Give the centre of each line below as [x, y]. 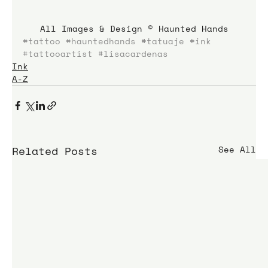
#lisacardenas [133, 54]
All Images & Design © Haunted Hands [134, 29]
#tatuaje [163, 41]
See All [237, 150]
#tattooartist [58, 54]
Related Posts [55, 151]
